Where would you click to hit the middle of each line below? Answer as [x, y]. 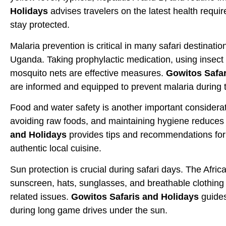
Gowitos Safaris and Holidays [135, 196]
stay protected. [40, 25]
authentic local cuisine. [56, 149]
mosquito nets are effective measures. [88, 73]
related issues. [41, 196]
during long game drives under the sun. [89, 210]
